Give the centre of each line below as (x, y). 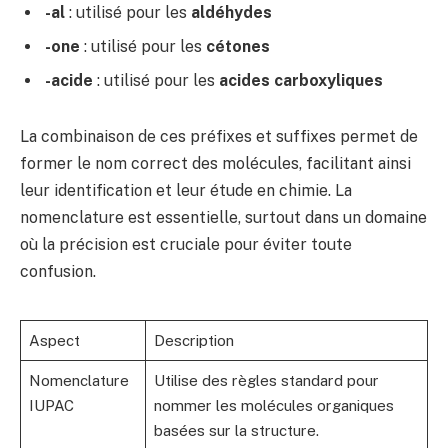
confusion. (58, 271)
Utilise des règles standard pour (266, 381)
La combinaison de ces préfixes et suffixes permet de (219, 136)
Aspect (54, 341)
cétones (238, 47)
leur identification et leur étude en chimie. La (186, 190)
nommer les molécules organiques (273, 406)
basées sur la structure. (236, 431)
